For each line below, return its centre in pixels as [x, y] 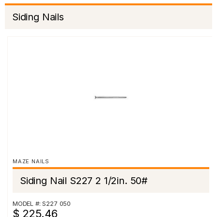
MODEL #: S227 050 [42, 203]
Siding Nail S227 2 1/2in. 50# [84, 181]
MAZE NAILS [31, 161]
